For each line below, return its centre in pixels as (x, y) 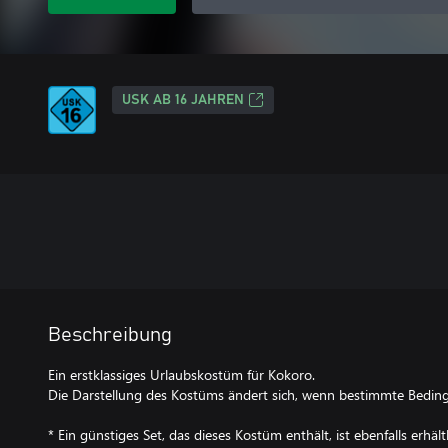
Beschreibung (110, 335)
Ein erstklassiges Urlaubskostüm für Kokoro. (181, 374)
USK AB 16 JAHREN (183, 100)
